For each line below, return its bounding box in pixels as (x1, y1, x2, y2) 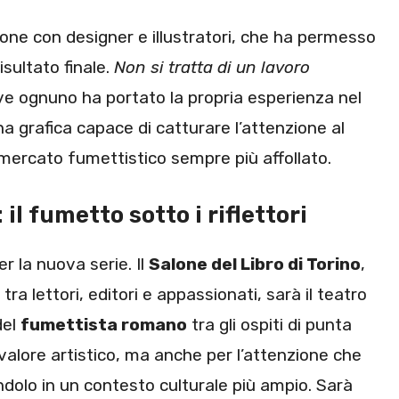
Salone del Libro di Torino (149, 253, 361, 274)
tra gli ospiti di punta (187, 313, 352, 335)
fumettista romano (20, 313, 187, 335)
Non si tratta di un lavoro (114, 57, 310, 78)
